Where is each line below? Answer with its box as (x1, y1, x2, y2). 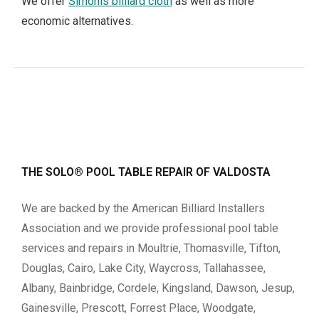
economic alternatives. (21, 14, 133, 28)
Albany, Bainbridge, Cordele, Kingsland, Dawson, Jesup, (21, 281, 295, 296)
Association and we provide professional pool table (21, 221, 278, 236)
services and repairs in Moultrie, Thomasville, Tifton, (21, 241, 281, 256)
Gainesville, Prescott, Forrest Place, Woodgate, (21, 301, 256, 315)
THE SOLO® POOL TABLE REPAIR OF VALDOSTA (21, 165, 271, 179)
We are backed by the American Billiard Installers (21, 202, 265, 216)
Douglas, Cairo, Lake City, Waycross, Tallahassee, (21, 261, 266, 276)
